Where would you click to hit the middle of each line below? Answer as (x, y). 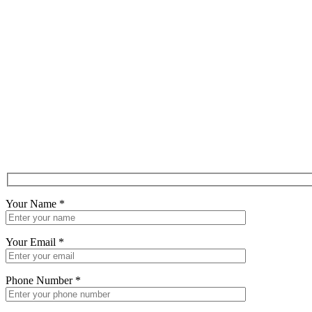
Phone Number (40, 280)
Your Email (32, 242)
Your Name (32, 203)
